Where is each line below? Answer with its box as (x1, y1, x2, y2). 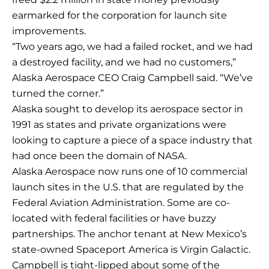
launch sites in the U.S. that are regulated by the (12, 181, 244, 193)
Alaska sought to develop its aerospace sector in (12, 103, 243, 115)
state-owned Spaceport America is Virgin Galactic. (12, 244, 250, 256)
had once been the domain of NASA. (12, 150, 187, 162)
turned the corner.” (12, 88, 104, 100)
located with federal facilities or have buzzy (12, 213, 216, 225)
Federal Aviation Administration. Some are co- (12, 197, 230, 209)
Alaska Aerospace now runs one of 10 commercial (12, 166, 247, 178)
